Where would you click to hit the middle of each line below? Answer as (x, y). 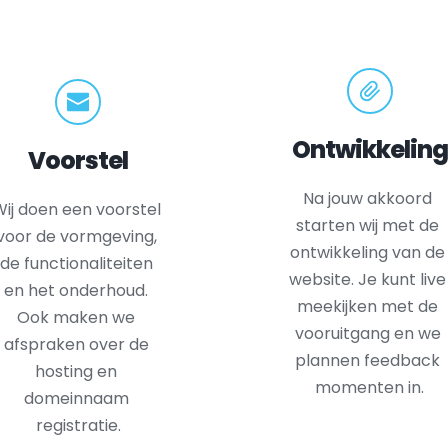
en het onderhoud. (76, 290)
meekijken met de (368, 306)
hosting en (76, 371)
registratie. (78, 425)
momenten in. (370, 387)
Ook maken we (76, 317)
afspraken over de (76, 344)
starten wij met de (368, 225)
